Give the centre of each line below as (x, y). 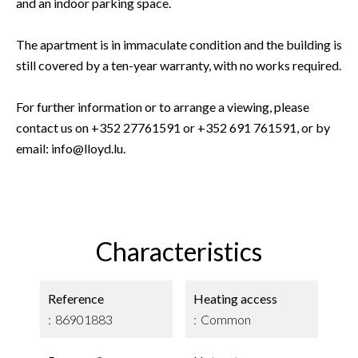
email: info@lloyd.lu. (71, 148)
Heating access (235, 298)
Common (226, 319)
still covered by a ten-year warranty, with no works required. (179, 65)
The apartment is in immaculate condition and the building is (179, 44)
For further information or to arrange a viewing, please (163, 107)
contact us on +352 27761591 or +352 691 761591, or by (173, 127)
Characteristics (179, 251)
